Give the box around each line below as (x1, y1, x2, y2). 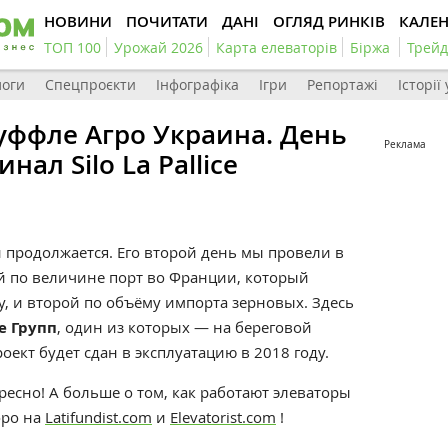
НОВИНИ (44, 11, 112, 32)
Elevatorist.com (170, 407, 276, 427)
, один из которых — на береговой (57, 317, 312, 337)
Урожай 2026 (114, 38, 203, 57)
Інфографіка (156, 75, 239, 94)
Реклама (384, 138, 426, 151)
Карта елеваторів (216, 38, 337, 57)
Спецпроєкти (45, 75, 136, 94)
